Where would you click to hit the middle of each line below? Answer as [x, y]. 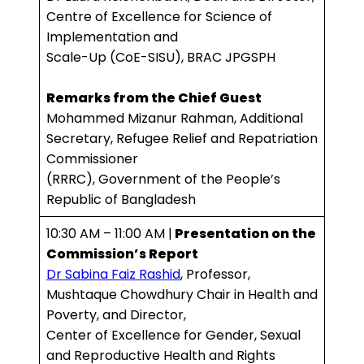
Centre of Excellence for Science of [159, 17]
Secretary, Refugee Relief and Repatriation [182, 139]
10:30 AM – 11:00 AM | [109, 234]
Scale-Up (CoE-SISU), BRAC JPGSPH [161, 58]
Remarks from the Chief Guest [154, 98]
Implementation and [112, 37]
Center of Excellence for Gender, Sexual [173, 336]
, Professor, [215, 275]
